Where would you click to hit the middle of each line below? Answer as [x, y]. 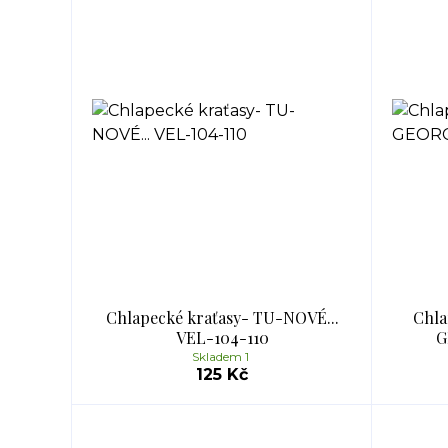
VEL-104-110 [222, 337]
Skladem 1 [222, 356]
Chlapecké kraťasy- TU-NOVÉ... [222, 317]
